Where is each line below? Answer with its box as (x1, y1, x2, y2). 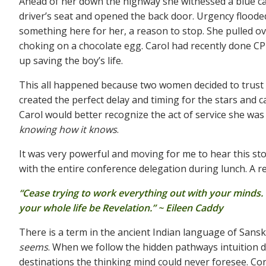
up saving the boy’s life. (19, 54, 123, 68)
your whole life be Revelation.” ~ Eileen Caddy (19, 201, 223, 215)
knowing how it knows (19, 123, 117, 137)
